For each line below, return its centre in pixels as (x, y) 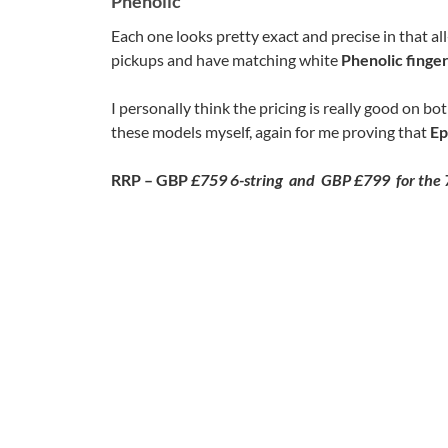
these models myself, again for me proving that (270, 131)
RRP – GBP (151, 179)
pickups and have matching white (226, 59)
